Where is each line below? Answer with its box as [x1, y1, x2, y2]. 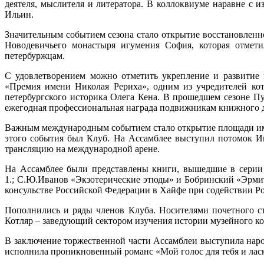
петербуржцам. [5, 51, 65, 61]
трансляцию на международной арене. [5, 144, 160, 154]
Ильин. [5, 9, 34, 20]
